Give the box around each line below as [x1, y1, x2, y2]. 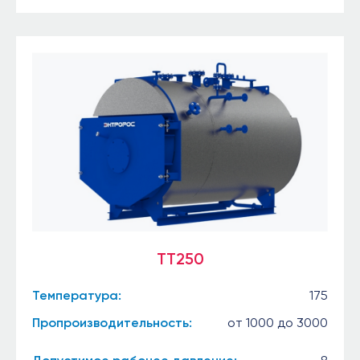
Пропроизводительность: [32, 314, 192, 330]
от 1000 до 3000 [227, 314, 328, 330]
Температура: [32, 287, 121, 303]
